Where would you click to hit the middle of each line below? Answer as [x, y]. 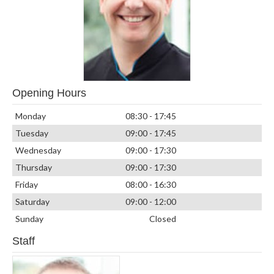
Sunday [29, 218]
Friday [26, 184]
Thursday [33, 167]
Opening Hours [49, 93]
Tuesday [31, 133]
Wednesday [38, 150]
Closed [162, 218]
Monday [30, 116]
